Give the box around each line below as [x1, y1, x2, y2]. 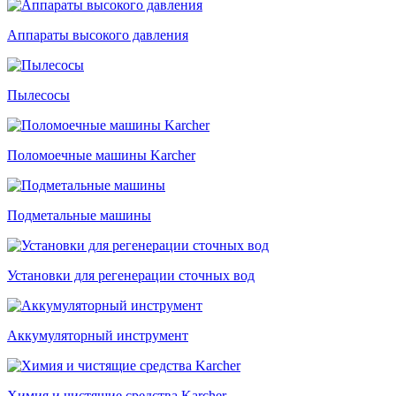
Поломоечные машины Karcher [7, 148, 195, 163]
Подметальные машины [7, 208, 151, 223]
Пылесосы [7, 88, 70, 103]
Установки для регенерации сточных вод [7, 268, 255, 283]
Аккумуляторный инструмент [7, 328, 188, 343]
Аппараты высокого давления [7, 27, 188, 42]
